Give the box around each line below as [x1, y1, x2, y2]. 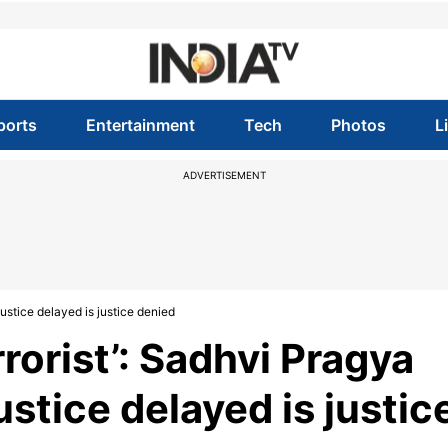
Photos [331, 115, 387, 135]
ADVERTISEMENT [182, 169, 266, 181]
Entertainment [85, 115, 195, 135]
